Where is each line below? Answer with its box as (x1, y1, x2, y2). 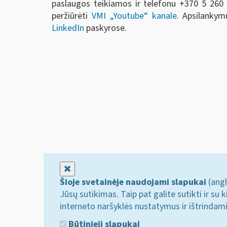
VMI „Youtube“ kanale (91, 10, 177, 23)
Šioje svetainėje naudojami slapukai (60, 175, 206, 188)
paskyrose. (84, 22, 127, 35)
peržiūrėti (52, 10, 92, 23)
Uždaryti (70, 162, 103, 175)
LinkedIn (52, 22, 84, 35)
